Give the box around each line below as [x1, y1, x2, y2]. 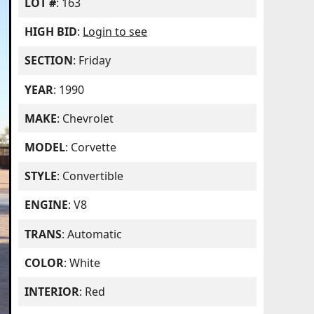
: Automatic [62, 226, 123, 242]
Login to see [83, 24, 148, 40]
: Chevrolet [57, 110, 114, 126]
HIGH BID [25, 24, 78, 40]
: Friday [73, 53, 111, 69]
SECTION [25, 53, 74, 69]
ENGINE [25, 197, 69, 213]
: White [64, 254, 101, 271]
